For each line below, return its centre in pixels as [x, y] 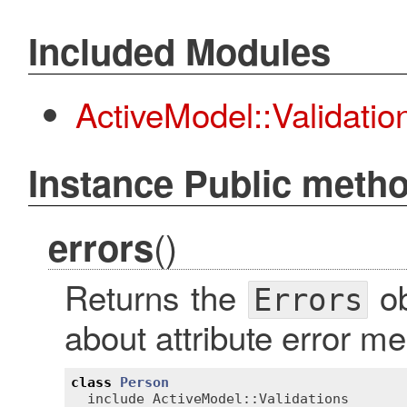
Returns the [156, 296]
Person [144, 383]
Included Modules [179, 51]
